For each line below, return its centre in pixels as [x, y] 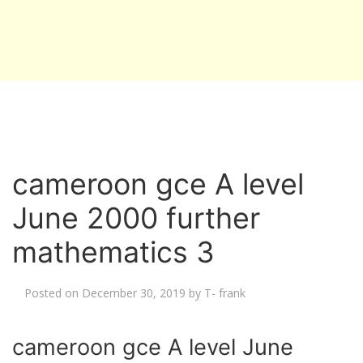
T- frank [225, 293]
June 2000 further [136, 218]
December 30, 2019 [134, 293]
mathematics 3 [113, 252]
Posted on [53, 293]
